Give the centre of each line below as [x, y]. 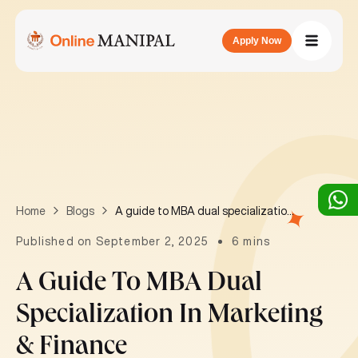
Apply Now [257, 41]
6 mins [251, 241]
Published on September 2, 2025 [113, 241]
